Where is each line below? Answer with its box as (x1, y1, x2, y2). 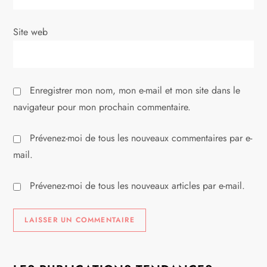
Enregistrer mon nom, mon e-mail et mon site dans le (30, 83, 241, 97)
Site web (13, 25, 48, 39)
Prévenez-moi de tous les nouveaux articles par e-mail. (30, 179, 246, 193)
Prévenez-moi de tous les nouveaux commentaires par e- (30, 131, 253, 145)
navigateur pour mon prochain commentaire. (13, 100, 191, 114)
